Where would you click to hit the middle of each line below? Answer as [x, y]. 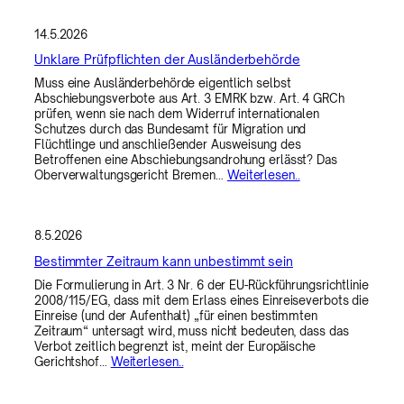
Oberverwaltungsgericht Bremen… [131, 175]
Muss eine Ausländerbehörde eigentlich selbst [163, 83]
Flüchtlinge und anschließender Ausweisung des [168, 145]
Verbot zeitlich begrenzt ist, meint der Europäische [175, 347]
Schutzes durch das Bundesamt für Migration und [170, 129]
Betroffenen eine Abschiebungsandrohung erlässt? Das [186, 160]
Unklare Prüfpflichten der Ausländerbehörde [167, 60]
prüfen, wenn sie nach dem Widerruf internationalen [177, 114]
